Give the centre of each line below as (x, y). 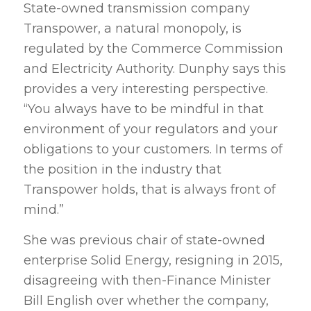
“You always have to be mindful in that (143, 109)
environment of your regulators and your (150, 129)
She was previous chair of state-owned (144, 240)
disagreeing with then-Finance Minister (147, 280)
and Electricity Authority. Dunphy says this (154, 68)
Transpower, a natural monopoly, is (132, 28)
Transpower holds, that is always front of (149, 189)
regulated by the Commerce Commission (153, 48)
